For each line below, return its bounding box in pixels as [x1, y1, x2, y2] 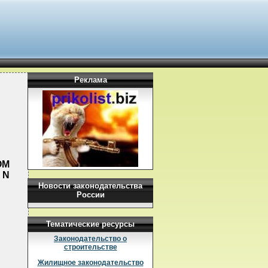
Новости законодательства [38, 181, 142, 190]
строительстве [63, 243, 117, 251]
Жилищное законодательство [37, 258, 144, 267]
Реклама [74, 75, 107, 84]
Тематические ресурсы [46, 220, 135, 229]
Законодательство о [54, 234, 127, 243]
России [76, 190, 105, 199]
